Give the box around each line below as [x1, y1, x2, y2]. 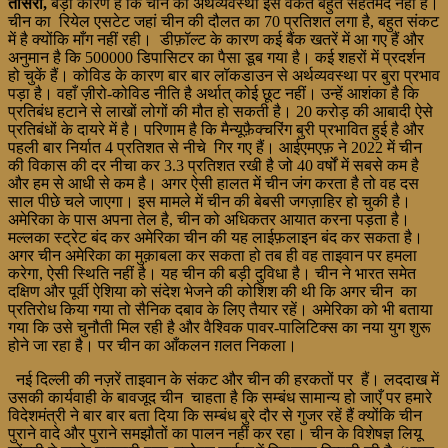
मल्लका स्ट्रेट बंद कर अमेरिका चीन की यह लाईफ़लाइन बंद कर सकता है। [8, 228, 427, 246]
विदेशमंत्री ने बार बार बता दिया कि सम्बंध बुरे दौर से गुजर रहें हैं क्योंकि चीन [8, 406, 422, 424]
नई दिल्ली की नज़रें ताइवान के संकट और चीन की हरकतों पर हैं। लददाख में [8, 370, 439, 388]
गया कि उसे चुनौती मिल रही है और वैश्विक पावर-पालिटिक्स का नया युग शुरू [8, 318, 431, 336]
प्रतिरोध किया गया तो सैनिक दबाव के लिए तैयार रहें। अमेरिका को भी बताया [8, 300, 433, 318]
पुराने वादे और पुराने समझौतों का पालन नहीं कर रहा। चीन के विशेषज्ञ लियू [8, 424, 422, 442]
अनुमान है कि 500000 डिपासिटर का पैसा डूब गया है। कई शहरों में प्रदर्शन [8, 48, 425, 66]
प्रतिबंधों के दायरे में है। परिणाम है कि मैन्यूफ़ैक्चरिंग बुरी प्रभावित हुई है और [8, 120, 424, 138]
